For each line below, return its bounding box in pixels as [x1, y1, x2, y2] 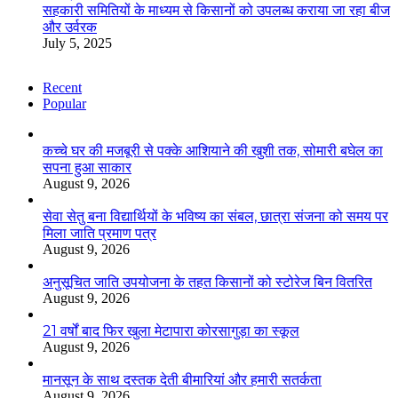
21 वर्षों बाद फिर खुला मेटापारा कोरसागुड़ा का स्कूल [43, 322, 299, 339]
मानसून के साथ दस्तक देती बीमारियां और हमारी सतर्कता [43, 370, 322, 388]
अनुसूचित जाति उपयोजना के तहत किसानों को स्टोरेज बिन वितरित [43, 273, 372, 291]
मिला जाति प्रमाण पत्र [43, 224, 156, 242]
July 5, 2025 [43, 35, 112, 51]
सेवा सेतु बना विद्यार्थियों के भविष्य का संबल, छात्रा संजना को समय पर [43, 207, 388, 225]
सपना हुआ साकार [43, 158, 131, 176]
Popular [43, 95, 86, 111]
